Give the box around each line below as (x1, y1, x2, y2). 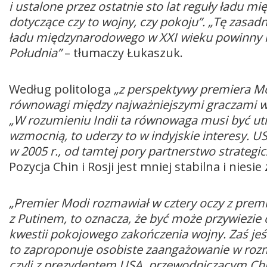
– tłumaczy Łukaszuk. (61, 45, 183, 61)
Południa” (9, 45, 61, 61)
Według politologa (9, 81, 111, 98)
